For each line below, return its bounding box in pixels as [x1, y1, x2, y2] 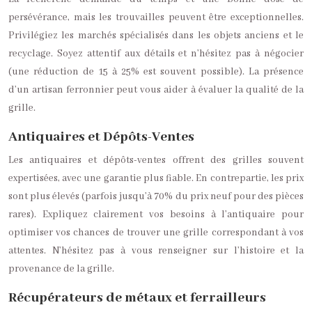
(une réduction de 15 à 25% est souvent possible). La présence [8, 65, 304, 78]
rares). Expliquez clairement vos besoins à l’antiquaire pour [8, 208, 304, 221]
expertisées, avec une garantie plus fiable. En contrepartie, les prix [8, 172, 304, 185]
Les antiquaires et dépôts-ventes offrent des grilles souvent [8, 154, 304, 166]
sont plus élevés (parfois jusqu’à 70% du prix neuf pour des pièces [8, 190, 304, 203]
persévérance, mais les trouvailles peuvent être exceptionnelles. [8, 11, 304, 24]
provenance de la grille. [8, 263, 114, 275]
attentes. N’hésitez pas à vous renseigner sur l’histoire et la [8, 244, 304, 257]
